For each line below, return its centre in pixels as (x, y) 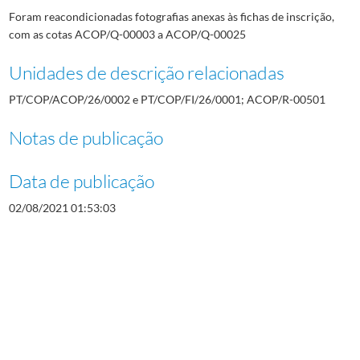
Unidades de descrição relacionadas (146, 72)
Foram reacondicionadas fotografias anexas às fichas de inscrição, (171, 16)
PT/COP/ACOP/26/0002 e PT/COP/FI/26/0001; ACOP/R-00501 (167, 99)
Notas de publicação (86, 137)
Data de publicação (81, 180)
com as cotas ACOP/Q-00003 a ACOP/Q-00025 (127, 34)
